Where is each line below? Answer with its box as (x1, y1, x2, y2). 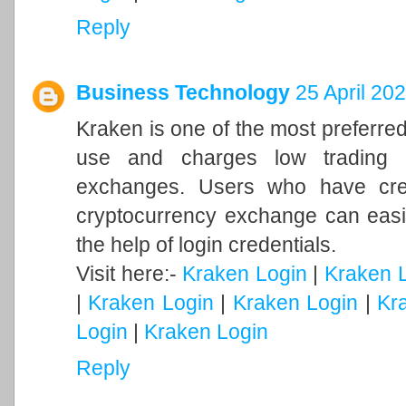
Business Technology (76, 81, 290, 105)
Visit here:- (76, 262, 183, 286)
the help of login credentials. (76, 233, 336, 257)
